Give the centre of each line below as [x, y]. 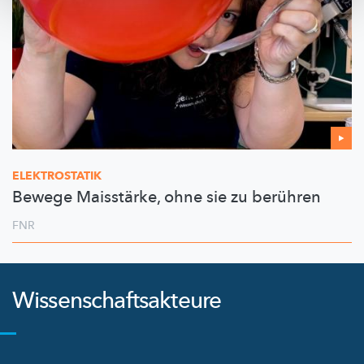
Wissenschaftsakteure [117, 300]
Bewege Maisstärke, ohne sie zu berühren [167, 197]
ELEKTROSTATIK [57, 175]
